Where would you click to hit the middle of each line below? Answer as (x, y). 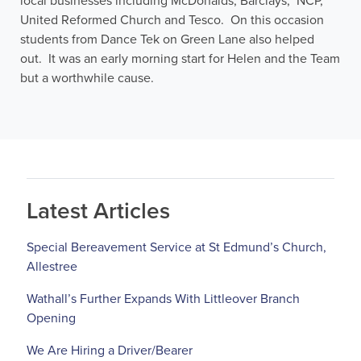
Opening (51, 319)
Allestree (52, 267)
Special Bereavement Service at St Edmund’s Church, (176, 248)
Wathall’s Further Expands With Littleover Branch (163, 299)
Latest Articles (98, 212)
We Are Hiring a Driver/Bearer (110, 351)
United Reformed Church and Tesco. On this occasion (172, 21)
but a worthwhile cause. (87, 79)
